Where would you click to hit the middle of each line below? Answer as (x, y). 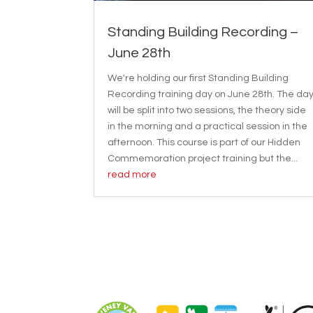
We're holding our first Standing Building (198, 79)
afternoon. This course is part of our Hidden (204, 143)
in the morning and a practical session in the (208, 127)
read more (132, 175)
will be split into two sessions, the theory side (207, 111)
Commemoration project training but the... (203, 159)
